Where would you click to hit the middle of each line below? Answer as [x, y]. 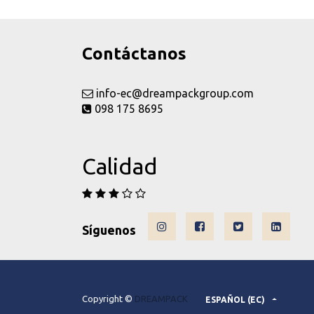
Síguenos [109, 230]
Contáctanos [134, 54]
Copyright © [107, 298]
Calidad [120, 166]
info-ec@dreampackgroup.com [173, 93]
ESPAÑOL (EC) [235, 299]
